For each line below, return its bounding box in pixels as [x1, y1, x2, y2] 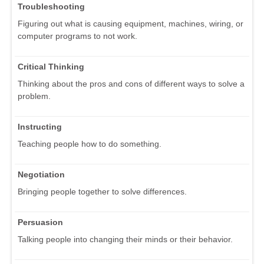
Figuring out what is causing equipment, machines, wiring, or [18, 19, 243, 29]
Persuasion [18, 217, 63, 227]
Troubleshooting [18, 2, 85, 12]
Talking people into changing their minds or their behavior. [18, 235, 233, 245]
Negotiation [18, 170, 65, 180]
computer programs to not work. [18, 31, 137, 41]
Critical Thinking [18, 62, 84, 72]
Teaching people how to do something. [18, 139, 161, 149]
